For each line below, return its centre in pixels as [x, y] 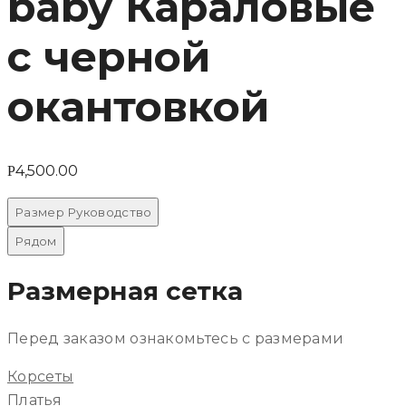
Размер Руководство [83, 212]
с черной [109, 56]
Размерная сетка [125, 290]
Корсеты [41, 377]
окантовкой [138, 106]
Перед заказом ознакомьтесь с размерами [176, 339]
